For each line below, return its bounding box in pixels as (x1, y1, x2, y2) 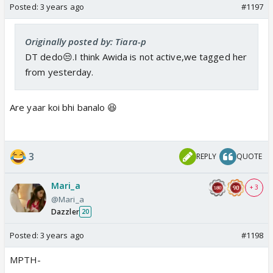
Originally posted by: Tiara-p (25, 35, 146, 48)
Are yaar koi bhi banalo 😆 (10, 101, 118, 113)
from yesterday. (25, 65, 94, 78)
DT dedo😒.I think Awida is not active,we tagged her (25, 50, 247, 63)
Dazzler (51, 206, 79, 217)
